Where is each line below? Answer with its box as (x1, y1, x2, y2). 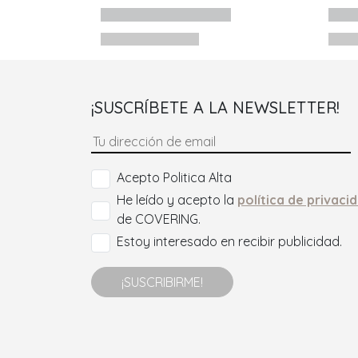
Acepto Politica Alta (117, 169, 232, 186)
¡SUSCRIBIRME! (121, 274, 203, 291)
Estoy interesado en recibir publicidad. (117, 233, 342, 250)
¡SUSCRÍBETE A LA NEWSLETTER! (91, 97, 340, 118)
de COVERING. (117, 211, 201, 228)
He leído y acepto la (117, 192, 237, 209)
